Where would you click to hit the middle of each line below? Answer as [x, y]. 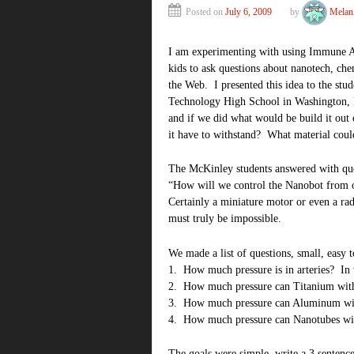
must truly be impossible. [225, 219]
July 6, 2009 [249, 12]
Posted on [205, 12]
